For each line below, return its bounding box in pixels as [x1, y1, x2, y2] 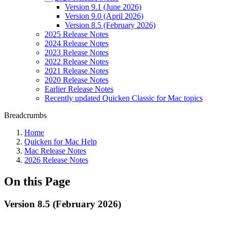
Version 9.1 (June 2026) [65, 3, 141, 11]
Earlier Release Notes [45, 85, 113, 93]
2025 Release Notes [45, 30, 108, 39]
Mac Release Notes [24, 146, 86, 155]
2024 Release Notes [45, 39, 108, 48]
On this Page [4, 174, 70, 188]
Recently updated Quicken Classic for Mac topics [45, 94, 203, 102]
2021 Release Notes [45, 66, 108, 75]
